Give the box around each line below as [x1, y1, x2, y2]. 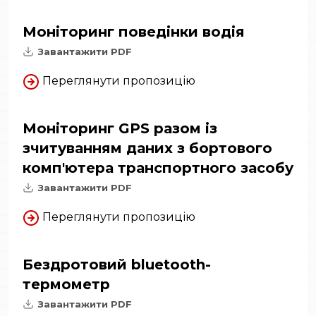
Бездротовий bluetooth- [23, 255, 211, 273]
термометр [23, 275, 110, 293]
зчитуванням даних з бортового [23, 140, 272, 157]
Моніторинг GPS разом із [23, 120, 217, 138]
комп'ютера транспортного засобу [23, 159, 293, 177]
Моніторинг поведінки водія [23, 23, 245, 41]
